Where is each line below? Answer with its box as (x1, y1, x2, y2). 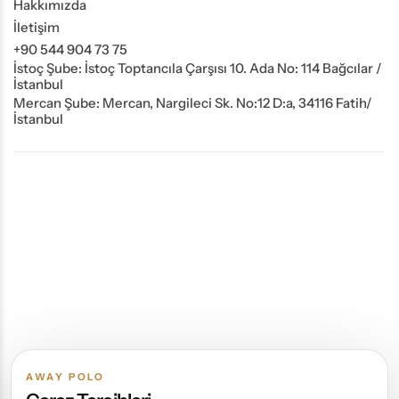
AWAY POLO (26, 370, 105, 383)
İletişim (13, 18, 60, 36)
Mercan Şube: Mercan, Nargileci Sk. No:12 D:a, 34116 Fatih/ (13, 94, 372, 111)
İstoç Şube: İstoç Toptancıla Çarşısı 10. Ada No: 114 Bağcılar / (13, 59, 382, 77)
